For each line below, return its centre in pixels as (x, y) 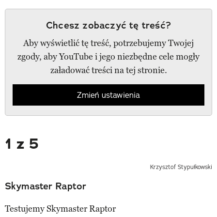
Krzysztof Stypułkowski (181, 167)
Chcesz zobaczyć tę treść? (108, 25)
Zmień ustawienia (108, 95)
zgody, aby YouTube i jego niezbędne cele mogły (108, 56)
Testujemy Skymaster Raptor (60, 209)
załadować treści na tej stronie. (108, 70)
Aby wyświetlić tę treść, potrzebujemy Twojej (108, 43)
